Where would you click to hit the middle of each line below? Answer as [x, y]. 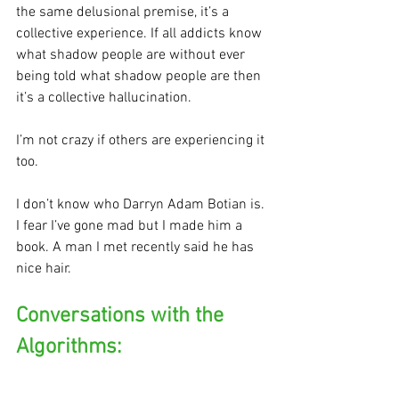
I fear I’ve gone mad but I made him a [131, 226]
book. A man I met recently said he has [137, 247]
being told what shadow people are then [140, 76]
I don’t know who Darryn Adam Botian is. [142, 204]
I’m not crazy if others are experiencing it [142, 140]
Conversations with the [122, 316]
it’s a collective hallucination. [106, 98]
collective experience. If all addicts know [141, 33]
